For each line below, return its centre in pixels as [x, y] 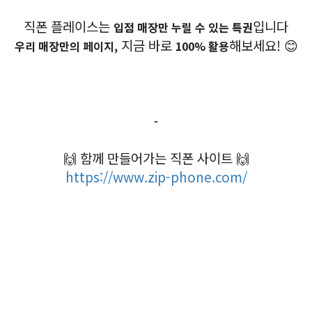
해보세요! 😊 [263, 45]
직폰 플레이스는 [69, 26]
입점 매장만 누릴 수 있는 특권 [183, 27]
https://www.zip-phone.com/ [156, 176]
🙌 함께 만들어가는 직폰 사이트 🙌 [156, 157]
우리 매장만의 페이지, [66, 46]
